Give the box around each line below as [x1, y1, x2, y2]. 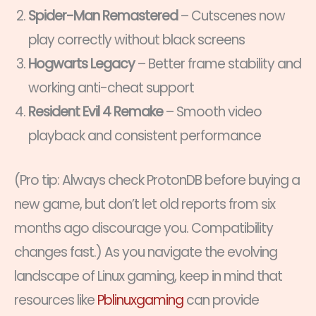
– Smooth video [163, 102, 262, 122]
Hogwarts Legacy [28, 54, 135, 74]
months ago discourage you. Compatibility [14, 218, 273, 238]
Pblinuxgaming [97, 290, 183, 310]
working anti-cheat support [28, 78, 194, 98]
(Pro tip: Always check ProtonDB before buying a [14, 170, 300, 190]
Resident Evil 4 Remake [28, 102, 163, 122]
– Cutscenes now [178, 6, 285, 26]
